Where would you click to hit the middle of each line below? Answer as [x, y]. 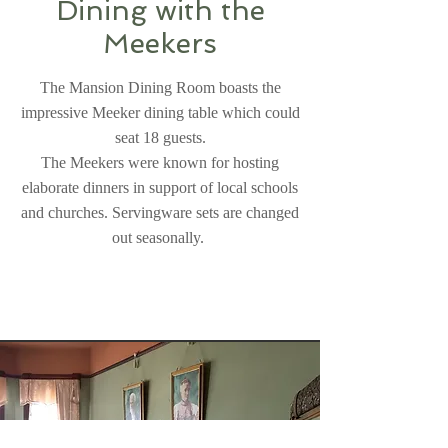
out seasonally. [160, 237]
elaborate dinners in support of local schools [160, 187]
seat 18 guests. [160, 137]
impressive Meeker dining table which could [160, 112]
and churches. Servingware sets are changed [160, 212]
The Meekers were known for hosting [160, 162]
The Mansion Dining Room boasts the [160, 87]
